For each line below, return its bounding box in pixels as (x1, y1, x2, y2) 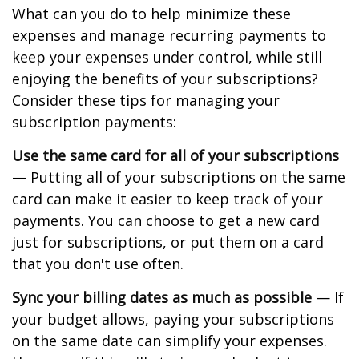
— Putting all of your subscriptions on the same (12, 167, 345, 187)
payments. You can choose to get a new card (12, 211, 320, 230)
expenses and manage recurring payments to (12, 26, 326, 45)
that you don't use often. (12, 254, 184, 273)
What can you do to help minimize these (12, 4, 291, 23)
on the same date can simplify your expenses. (12, 331, 327, 350)
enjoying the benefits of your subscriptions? (12, 69, 318, 88)
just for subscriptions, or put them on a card (12, 232, 324, 252)
